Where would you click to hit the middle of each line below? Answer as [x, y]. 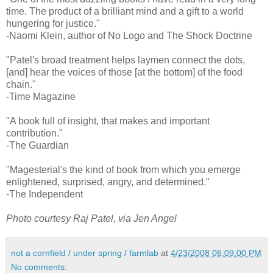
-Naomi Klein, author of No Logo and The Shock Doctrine [129, 35]
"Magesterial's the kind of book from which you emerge [123, 169]
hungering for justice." [53, 23]
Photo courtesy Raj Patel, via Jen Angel [91, 218]
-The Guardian [37, 145]
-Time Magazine [41, 96]
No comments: [39, 267]
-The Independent [44, 194]
